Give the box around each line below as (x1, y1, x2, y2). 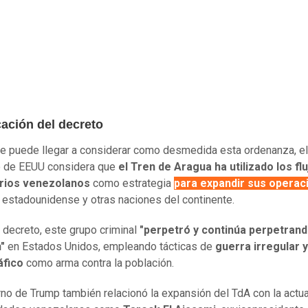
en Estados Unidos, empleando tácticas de (5, 239, 215, 253)
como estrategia (90, 176, 174, 190)
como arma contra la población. (23, 256, 174, 269)
